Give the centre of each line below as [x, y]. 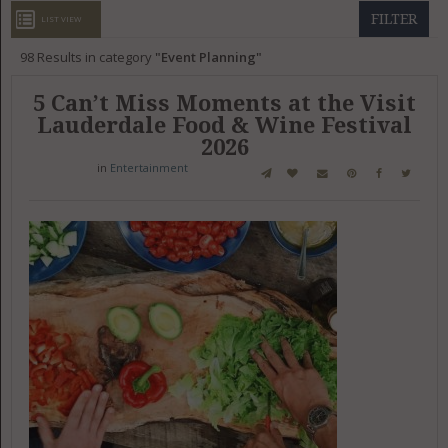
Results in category [94, 57]
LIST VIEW [61, 18]
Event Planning [208, 57]
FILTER [394, 19]
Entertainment [148, 167]
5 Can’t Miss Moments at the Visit [225, 103]
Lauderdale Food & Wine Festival [225, 125]
